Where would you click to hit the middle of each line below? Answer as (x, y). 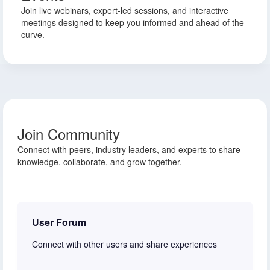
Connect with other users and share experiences (124, 244)
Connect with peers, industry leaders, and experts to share (129, 149)
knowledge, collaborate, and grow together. (100, 161)
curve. (33, 35)
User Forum (59, 222)
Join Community (69, 133)
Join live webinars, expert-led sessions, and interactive (125, 11)
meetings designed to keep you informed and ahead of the (133, 23)
